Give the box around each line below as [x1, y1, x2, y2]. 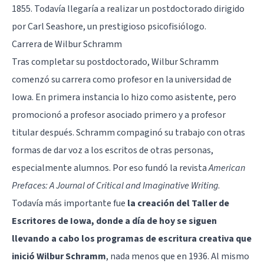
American [209, 161, 245, 174]
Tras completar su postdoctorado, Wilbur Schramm [12, 55, 219, 68]
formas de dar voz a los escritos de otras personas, [12, 143, 213, 157]
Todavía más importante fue [12, 196, 127, 210]
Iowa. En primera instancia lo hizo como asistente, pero [12, 90, 236, 104]
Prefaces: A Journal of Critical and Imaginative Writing [12, 179, 218, 192]
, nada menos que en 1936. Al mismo [106, 249, 249, 263]
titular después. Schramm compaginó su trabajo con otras [12, 126, 245, 139]
